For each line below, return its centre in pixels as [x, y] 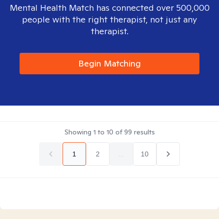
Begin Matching [109, 63]
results [143, 132]
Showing [79, 132]
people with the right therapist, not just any [109, 19]
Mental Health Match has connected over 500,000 [109, 8]
